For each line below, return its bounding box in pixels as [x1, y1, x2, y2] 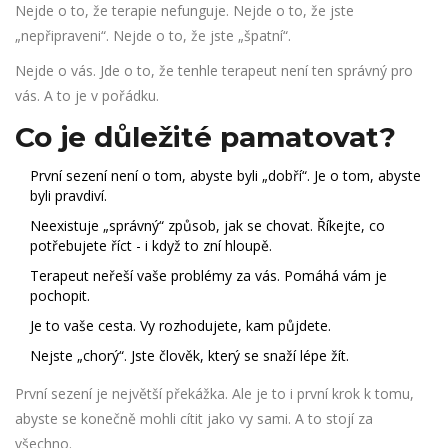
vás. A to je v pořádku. [15, 86, 159, 106]
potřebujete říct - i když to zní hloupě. [30, 236, 272, 256]
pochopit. [30, 286, 90, 306]
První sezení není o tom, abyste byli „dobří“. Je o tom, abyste [30, 166, 421, 186]
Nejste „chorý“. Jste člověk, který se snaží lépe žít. [30, 346, 349, 366]
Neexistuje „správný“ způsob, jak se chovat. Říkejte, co [30, 216, 385, 236]
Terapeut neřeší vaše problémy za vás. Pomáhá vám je [30, 266, 387, 286]
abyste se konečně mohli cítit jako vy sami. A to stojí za [15, 409, 373, 429]
